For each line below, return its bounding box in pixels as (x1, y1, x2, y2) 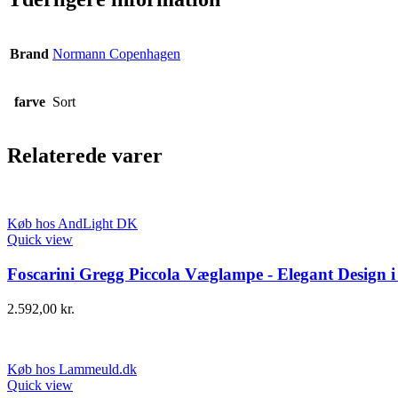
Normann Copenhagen (52, 45, 180, 61)
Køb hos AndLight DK (7, 216, 138, 232)
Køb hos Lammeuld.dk (7, 361, 137, 377)
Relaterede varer (7, 144, 163, 168)
